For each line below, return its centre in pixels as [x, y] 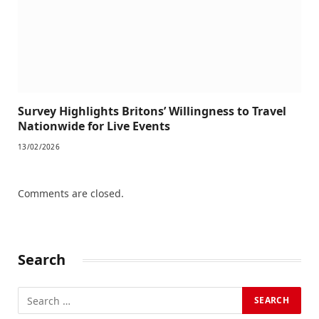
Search [42, 260]
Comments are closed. [71, 194]
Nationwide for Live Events [94, 126]
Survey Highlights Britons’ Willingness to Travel [152, 111]
